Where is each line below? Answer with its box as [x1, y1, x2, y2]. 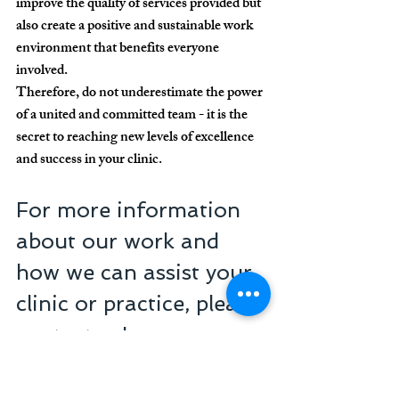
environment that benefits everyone [16, 37, 222, 63]
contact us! [16, 322, 128, 348]
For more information [16, 197, 247, 224]
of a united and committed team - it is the [16, 103, 250, 130]
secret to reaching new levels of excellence [16, 126, 256, 152]
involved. [16, 59, 68, 85]
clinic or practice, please [16, 290, 265, 317]
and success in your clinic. [16, 148, 162, 175]
